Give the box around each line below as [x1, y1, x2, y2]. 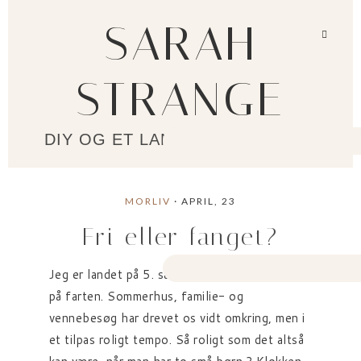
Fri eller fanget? [81, 222, 279, 251]
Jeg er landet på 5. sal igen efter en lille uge [48, 266, 300, 283]
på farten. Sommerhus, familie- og [48, 288, 244, 305]
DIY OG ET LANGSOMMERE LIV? [44, 131, 317, 148]
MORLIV [124, 195, 171, 207]
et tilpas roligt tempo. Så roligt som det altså [48, 331, 305, 348]
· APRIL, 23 [170, 195, 236, 207]
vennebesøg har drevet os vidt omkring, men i [48, 309, 305, 326]
